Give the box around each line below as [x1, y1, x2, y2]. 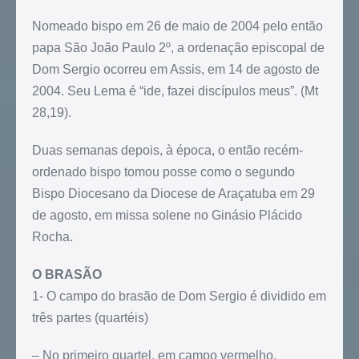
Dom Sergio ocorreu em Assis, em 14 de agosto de [32, 63, 320, 77]
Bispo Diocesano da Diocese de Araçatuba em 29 [32, 187, 315, 201]
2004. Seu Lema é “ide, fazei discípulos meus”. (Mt [32, 84, 318, 99]
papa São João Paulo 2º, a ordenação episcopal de [32, 41, 325, 55]
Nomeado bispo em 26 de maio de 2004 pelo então [32, 19, 323, 34]
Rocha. [32, 230, 73, 244]
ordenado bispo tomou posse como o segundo [32, 165, 295, 179]
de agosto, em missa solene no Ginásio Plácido [32, 208, 302, 223]
